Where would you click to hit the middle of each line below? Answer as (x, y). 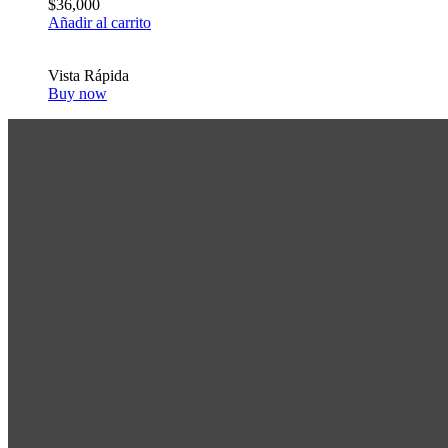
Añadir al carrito (99, 22)
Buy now (77, 93)
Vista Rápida (88, 75)
